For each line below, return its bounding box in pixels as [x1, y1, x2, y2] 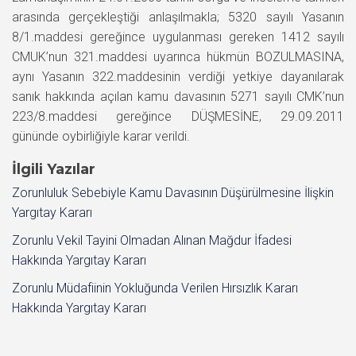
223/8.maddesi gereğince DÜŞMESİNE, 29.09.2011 [12, 108, 344, 124]
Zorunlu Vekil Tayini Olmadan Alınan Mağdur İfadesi [12, 232, 292, 248]
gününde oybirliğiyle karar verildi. [12, 128, 190, 144]
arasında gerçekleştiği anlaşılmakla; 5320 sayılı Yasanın [12, 9, 344, 25]
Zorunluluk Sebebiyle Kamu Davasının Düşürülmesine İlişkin [12, 184, 334, 200]
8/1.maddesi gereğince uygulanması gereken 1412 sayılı [12, 29, 344, 44]
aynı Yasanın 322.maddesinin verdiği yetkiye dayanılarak [12, 68, 344, 84]
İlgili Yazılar [12, 160, 95, 178]
